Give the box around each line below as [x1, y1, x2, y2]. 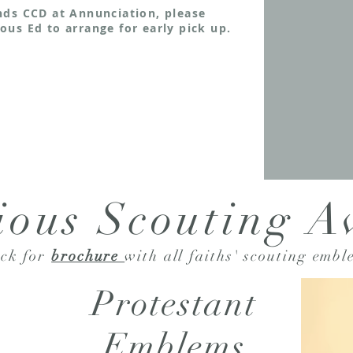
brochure [51, 247, 125, 266]
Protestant [91, 283, 258, 325]
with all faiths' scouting [124, 247, 313, 266]
